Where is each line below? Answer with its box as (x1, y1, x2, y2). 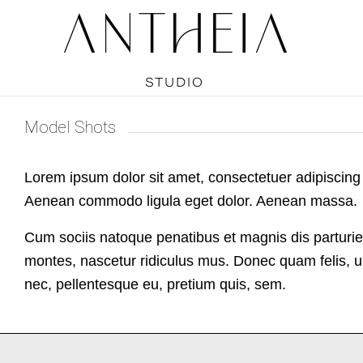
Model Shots (24, 117, 116, 137)
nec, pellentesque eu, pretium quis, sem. (24, 275, 286, 293)
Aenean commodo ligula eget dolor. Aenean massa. (24, 193, 357, 210)
